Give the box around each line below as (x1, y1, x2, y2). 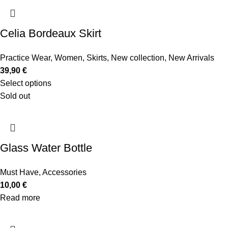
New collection (111, 53, 164, 63)
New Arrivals (168, 53, 214, 63)
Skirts (87, 53, 107, 63)
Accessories (42, 168, 87, 177)
